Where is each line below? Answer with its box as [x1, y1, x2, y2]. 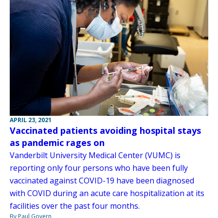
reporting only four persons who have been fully [10, 162, 188, 173]
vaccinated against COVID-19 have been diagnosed [10, 175, 194, 186]
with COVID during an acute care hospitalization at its [10, 187, 204, 199]
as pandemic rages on [10, 136, 105, 148]
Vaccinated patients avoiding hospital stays [10, 124, 201, 136]
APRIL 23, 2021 [10, 115, 52, 124]
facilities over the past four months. [10, 200, 140, 211]
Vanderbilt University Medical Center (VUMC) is [10, 149, 181, 161]
